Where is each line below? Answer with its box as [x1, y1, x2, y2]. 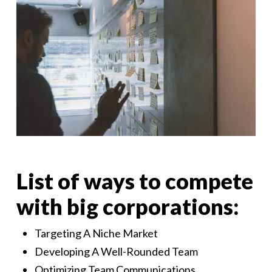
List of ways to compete [16, 168, 253, 195]
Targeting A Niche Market [34, 226, 158, 240]
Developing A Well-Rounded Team [34, 245, 198, 259]
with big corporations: [16, 193, 239, 220]
